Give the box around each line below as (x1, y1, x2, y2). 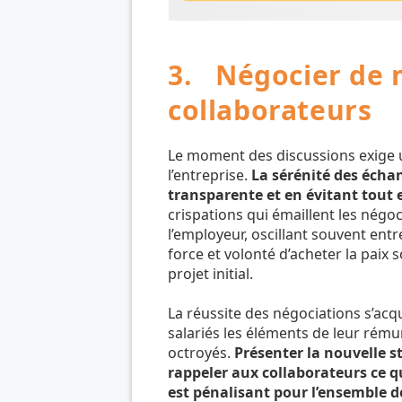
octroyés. (168, 343, 234, 363)
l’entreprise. (168, 165, 251, 186)
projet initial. (168, 264, 253, 284)
